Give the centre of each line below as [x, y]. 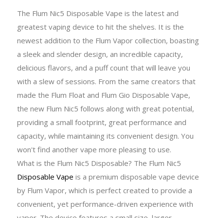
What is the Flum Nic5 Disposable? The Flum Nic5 [99, 163]
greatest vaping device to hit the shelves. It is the [100, 27]
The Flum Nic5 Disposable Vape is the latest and [98, 13]
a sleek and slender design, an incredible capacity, [100, 54]
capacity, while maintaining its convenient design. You [105, 136]
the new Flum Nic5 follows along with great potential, [106, 108]
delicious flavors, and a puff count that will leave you [104, 67]
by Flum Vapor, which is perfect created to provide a [105, 190]
